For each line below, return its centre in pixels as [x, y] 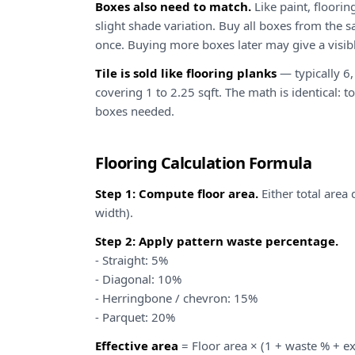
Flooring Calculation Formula [203, 163]
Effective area [137, 345]
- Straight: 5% [132, 260]
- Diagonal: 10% [138, 279]
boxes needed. [135, 111]
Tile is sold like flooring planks [186, 73]
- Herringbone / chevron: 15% [176, 298]
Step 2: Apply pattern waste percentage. [217, 241]
